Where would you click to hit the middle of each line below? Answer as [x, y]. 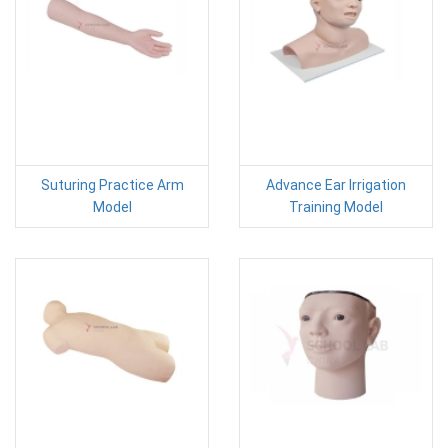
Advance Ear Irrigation [336, 185]
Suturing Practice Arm [112, 185]
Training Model [336, 207]
